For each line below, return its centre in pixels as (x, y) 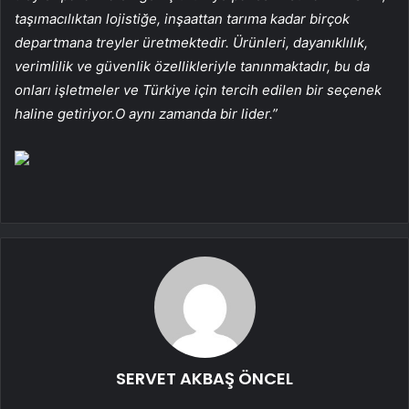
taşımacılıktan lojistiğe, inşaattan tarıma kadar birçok (182, 18)
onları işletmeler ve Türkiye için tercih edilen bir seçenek (198, 89)
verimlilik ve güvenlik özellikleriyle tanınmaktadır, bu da (192, 66)
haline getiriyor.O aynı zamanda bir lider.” (146, 113)
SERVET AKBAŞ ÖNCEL (204, 378)
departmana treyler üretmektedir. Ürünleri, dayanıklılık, (191, 42)
